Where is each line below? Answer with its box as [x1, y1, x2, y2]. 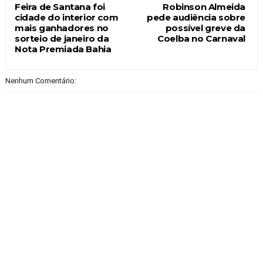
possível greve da [165, 22, 246, 33]
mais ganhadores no [14, 22, 109, 33]
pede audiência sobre [147, 11, 246, 23]
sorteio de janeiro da [14, 32, 109, 44]
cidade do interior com [14, 11, 119, 23]
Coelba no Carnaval [157, 32, 246, 44]
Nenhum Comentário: [5, 76, 76, 85]
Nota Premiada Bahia [14, 43, 112, 55]
